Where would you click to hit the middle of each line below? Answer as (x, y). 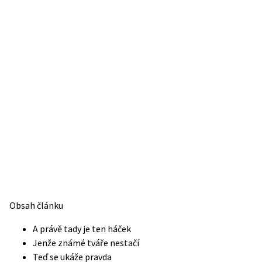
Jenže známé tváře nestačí (86, 243)
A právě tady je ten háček (82, 229)
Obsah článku (36, 205)
